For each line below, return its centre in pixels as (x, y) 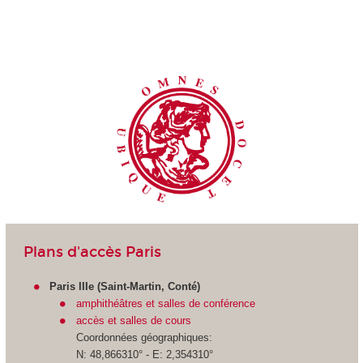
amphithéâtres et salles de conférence (165, 303)
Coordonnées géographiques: (144, 337)
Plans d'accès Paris (92, 252)
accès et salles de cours (133, 320)
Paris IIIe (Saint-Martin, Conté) (125, 286)
